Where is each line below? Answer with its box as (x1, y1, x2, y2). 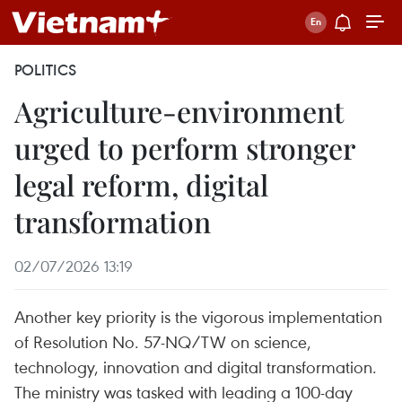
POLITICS (14, 60, 76, 80)
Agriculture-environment (14, 92, 344, 130)
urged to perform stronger (14, 128, 354, 167)
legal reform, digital (14, 165, 268, 204)
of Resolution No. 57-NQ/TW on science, (14, 330, 311, 353)
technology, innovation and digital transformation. (14, 355, 377, 378)
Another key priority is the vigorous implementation (14, 305, 382, 328)
